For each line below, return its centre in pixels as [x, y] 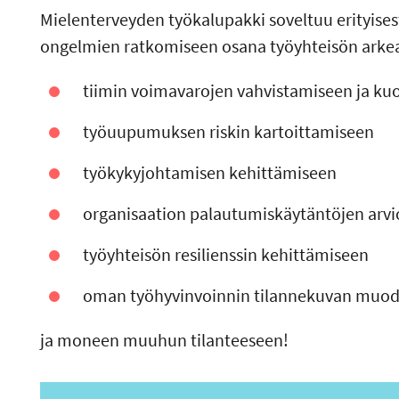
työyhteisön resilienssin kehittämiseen [226, 255]
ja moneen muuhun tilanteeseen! [164, 340]
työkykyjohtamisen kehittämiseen [210, 173]
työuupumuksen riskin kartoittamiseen [229, 132]
